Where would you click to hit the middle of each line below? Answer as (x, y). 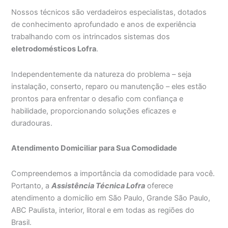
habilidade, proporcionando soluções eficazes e (94, 111)
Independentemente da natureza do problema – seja (102, 74)
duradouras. (32, 123)
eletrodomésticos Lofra (54, 49)
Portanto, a (32, 186)
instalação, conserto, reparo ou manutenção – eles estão (109, 86)
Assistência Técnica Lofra (98, 186)
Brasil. (22, 222)
